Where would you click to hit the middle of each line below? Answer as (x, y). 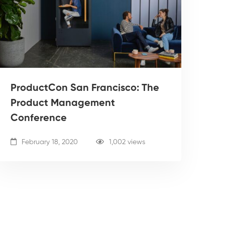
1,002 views (127, 142)
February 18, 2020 (49, 142)
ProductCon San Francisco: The (85, 88)
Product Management (63, 103)
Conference (39, 118)
